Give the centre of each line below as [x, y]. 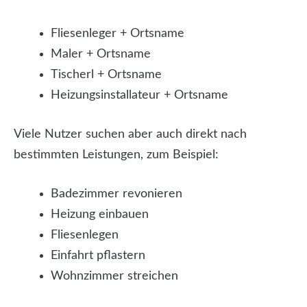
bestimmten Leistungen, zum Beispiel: [116, 155]
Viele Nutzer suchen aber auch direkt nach [130, 135]
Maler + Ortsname [101, 54]
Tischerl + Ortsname [106, 75]
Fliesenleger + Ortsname [118, 34]
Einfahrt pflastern [98, 256]
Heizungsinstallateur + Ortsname [139, 96]
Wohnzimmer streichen [114, 277]
